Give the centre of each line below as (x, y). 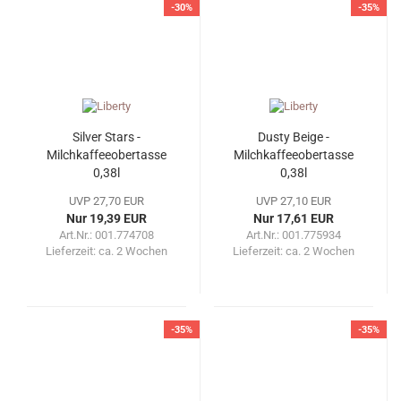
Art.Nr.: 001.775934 (294, 235)
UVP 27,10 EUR (294, 201)
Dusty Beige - (294, 137)
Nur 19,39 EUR (107, 219)
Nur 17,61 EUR (294, 219)
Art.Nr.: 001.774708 (107, 235)
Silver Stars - (107, 137)
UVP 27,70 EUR (107, 201)
